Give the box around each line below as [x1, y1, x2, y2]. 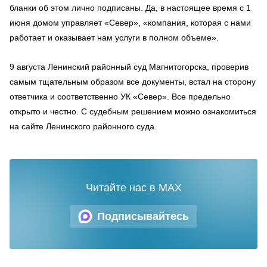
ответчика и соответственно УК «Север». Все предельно [10, 92, 231, 101]
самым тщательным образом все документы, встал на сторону [10, 77, 256, 86]
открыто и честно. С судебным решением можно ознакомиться [10, 107, 256, 116]
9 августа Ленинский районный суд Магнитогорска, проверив [10, 62, 249, 72]
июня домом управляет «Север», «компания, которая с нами [10, 18, 251, 27]
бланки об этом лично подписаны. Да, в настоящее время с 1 [10, 3, 251, 13]
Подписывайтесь [97, 210, 189, 222]
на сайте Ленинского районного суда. [10, 122, 157, 131]
